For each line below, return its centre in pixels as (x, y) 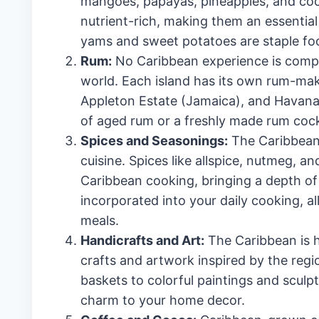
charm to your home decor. (162, 300)
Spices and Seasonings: (154, 141)
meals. (99, 220)
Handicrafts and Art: (142, 240)
